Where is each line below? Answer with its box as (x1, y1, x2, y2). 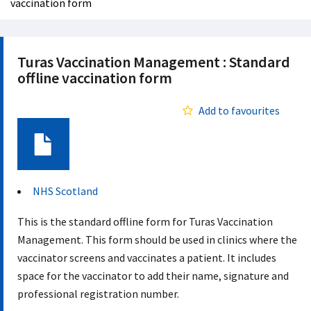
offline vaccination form (17, 68, 172, 87)
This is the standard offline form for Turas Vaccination (17, 215, 273, 228)
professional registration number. (17, 287, 179, 301)
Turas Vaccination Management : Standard (17, 52, 290, 72)
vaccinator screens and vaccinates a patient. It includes (17, 251, 276, 264)
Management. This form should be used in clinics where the (17, 233, 297, 246)
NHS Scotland (33, 184, 98, 198)
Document (18, 170, 69, 184)
